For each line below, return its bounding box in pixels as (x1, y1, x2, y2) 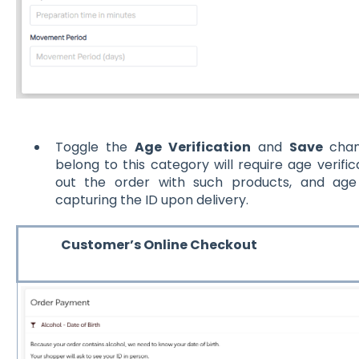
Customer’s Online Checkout (27, 236, 258, 255)
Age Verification (134, 138, 252, 157)
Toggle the (54, 138, 135, 157)
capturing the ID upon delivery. (54, 191, 252, 210)
